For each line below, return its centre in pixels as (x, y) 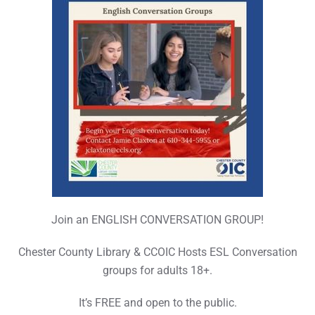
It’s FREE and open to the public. (157, 303)
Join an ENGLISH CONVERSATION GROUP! (157, 220)
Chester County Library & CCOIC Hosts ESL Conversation (157, 252)
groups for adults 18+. (157, 270)
